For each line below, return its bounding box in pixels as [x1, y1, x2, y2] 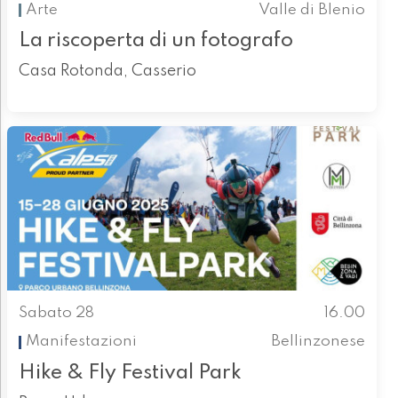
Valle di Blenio [259, 2, 366, 18]
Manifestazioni [25, 334, 137, 350]
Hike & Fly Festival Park [18, 362, 242, 383]
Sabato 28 [18, 305, 94, 321]
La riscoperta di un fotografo [18, 30, 293, 51]
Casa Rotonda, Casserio [18, 63, 196, 79]
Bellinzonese [271, 334, 366, 350]
